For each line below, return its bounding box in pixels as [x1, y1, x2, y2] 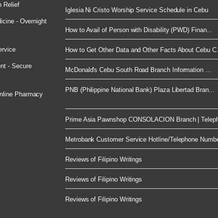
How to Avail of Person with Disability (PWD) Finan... [65, 26, 213, 34]
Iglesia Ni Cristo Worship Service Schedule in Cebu [65, 6, 208, 14]
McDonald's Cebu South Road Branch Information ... [65, 66, 211, 74]
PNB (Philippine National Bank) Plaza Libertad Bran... [65, 86, 215, 94]
